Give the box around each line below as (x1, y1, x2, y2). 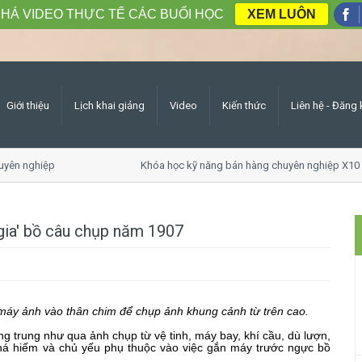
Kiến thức (222, 99, 266, 112)
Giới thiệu (6, 99, 49, 112)
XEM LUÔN (246, 7, 316, 21)
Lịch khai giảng (74, 99, 145, 112)
